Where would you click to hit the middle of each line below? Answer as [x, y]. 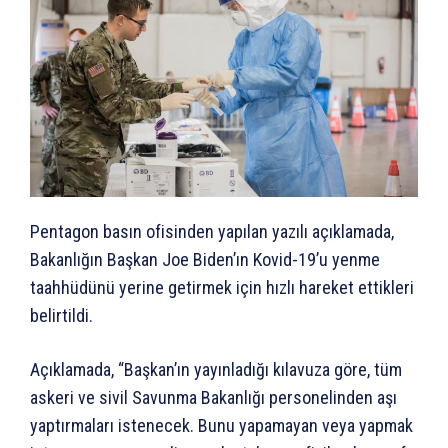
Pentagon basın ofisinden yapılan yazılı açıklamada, [212, 232]
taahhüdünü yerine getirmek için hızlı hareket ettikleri [222, 288]
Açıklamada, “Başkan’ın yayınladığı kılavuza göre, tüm [216, 370]
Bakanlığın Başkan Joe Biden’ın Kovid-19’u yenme [205, 260]
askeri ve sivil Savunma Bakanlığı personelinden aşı [213, 398]
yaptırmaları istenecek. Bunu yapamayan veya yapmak [221, 426]
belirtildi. [61, 316]
